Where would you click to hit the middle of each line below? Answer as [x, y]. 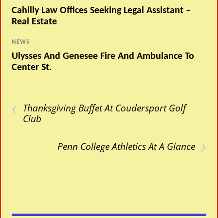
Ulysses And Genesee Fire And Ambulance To [103, 57]
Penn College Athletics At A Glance [126, 146]
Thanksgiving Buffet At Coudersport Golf [105, 108]
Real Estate [35, 22]
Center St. [32, 68]
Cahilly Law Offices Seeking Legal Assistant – [101, 11]
